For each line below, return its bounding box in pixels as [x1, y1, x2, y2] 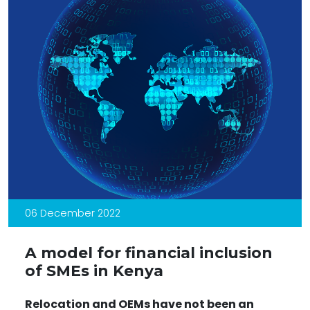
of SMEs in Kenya [25, 261, 163, 280]
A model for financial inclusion [25, 243, 273, 262]
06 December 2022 [25, 206, 120, 220]
